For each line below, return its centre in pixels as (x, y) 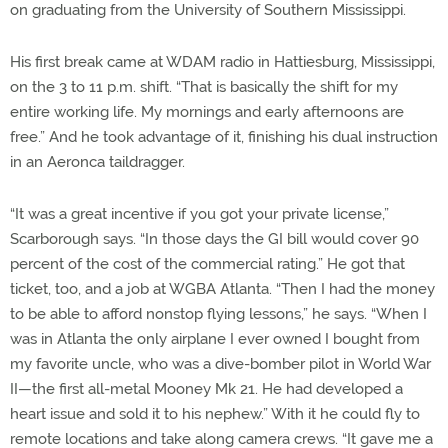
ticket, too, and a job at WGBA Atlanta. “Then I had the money (222, 289)
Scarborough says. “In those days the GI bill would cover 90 (214, 239)
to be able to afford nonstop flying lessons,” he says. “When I (218, 314)
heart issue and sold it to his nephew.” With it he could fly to (215, 414)
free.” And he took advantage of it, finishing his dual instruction (224, 137)
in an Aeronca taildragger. (97, 162)
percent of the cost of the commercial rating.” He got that (207, 264)
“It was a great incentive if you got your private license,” (199, 214)
